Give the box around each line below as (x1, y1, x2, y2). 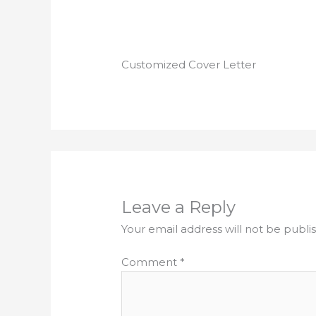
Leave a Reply (121, 197, 236, 218)
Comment (121, 255, 181, 269)
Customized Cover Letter (121, 58, 257, 72)
